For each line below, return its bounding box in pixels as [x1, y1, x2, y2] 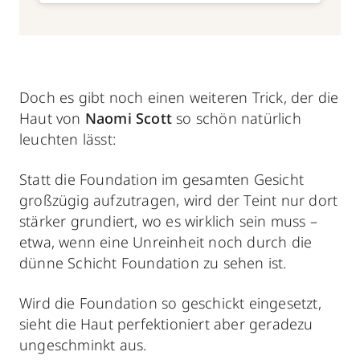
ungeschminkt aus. [19, 334, 147, 354]
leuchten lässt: [19, 129, 116, 149]
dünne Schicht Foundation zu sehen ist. [19, 252, 287, 272]
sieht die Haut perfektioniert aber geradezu [19, 313, 313, 333]
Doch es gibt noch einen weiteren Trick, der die [19, 87, 339, 107]
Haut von [19, 108, 85, 128]
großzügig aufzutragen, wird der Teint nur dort [19, 190, 338, 210]
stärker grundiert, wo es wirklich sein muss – [19, 211, 318, 231]
